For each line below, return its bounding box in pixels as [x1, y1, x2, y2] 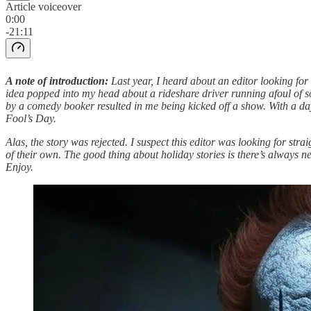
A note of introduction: [6, 74, 108, 87]
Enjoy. [6, 160, 33, 173]
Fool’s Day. [6, 112, 56, 124]
